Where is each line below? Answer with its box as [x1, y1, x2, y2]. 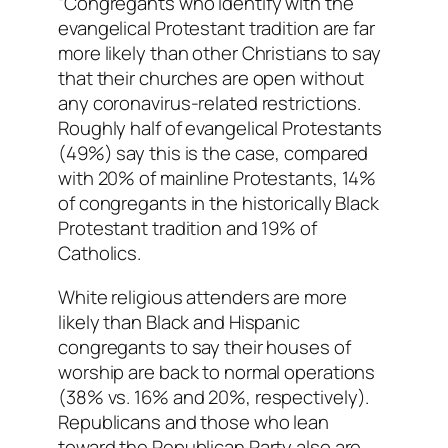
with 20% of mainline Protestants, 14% [58, 165, 377, 192]
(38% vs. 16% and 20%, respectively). [58, 383, 370, 410]
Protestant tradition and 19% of [58, 215, 317, 242]
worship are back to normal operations [58, 358, 376, 385]
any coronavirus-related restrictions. [58, 90, 362, 117]
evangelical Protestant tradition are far [58, 15, 375, 42]
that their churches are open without [58, 65, 365, 92]
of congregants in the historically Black [58, 190, 379, 217]
